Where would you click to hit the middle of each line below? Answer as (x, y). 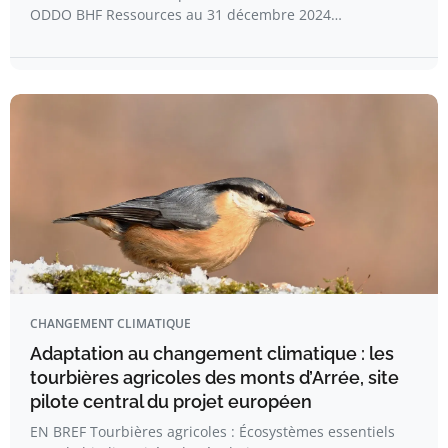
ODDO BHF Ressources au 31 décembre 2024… (186, 14)
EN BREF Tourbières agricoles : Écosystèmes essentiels (212, 431)
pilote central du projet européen (171, 401)
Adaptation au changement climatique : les (212, 353)
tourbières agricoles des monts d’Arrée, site (214, 377)
